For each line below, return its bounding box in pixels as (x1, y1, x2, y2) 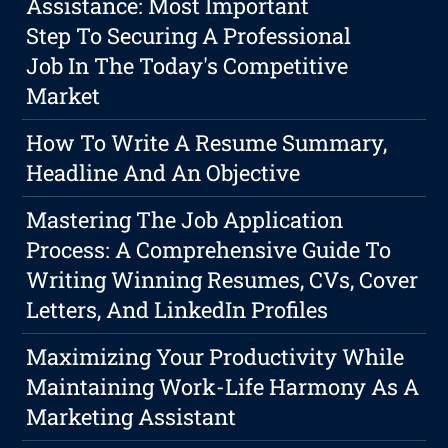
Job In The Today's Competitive (26, 51, 349, 81)
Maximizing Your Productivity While (26, 342, 405, 372)
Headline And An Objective (26, 158, 301, 188)
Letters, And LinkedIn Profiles (26, 295, 329, 325)
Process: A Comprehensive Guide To (26, 235, 392, 265)
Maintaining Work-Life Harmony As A (26, 372, 420, 402)
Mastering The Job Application (26, 205, 344, 235)
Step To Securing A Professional (26, 21, 352, 51)
